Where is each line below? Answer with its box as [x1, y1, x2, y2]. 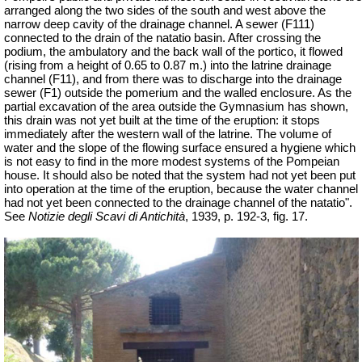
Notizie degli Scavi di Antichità [28, 210, 185, 224]
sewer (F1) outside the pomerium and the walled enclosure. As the [4, 86, 351, 100]
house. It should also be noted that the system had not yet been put [4, 169, 356, 183]
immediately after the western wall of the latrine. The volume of [4, 128, 331, 141]
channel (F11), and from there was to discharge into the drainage [4, 73, 342, 86]
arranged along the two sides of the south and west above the [4, 4, 326, 18]
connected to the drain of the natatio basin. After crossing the [4, 32, 321, 45]
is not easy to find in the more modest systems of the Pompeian [4, 155, 339, 169]
